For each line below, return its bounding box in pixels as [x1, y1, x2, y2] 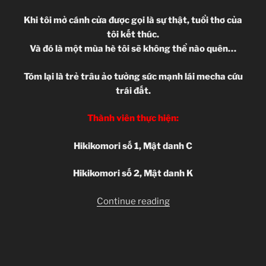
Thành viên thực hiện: [87, 113, 179, 124]
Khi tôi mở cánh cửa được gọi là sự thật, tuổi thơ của [24, 15, 242, 26]
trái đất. [115, 85, 151, 96]
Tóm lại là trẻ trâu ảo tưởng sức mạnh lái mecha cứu [23, 71, 243, 82]
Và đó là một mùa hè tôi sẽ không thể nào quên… [30, 43, 236, 55]
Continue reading [96, 195, 170, 207]
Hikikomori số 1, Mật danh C [74, 140, 192, 151]
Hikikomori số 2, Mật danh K [73, 168, 193, 179]
